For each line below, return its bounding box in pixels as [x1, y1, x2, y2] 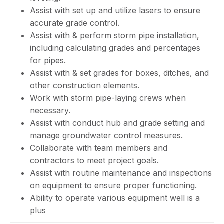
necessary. [30, 105, 70, 115]
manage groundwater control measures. [30, 130, 183, 140]
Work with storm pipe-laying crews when [30, 93, 186, 103]
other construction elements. [30, 80, 139, 90]
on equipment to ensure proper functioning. [30, 180, 197, 190]
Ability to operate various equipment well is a [30, 193, 200, 203]
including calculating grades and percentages [30, 43, 200, 53]
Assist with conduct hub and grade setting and [30, 118, 205, 128]
